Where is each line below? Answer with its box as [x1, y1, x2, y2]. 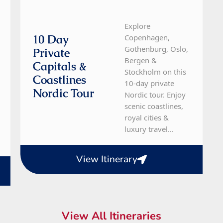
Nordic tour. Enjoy [124, 90, 186, 100]
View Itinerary [76, 153, 137, 166]
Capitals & [32, 59, 87, 74]
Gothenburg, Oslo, [124, 44, 189, 54]
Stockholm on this [124, 67, 187, 77]
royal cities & [124, 112, 169, 123]
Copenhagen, [124, 32, 170, 43]
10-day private [124, 78, 175, 89]
